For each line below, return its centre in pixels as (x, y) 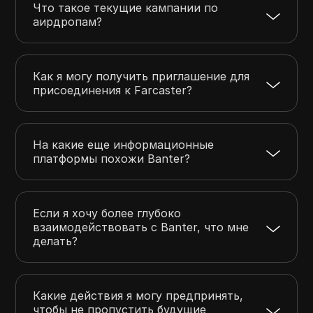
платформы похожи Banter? (112, 158)
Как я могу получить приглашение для (141, 76)
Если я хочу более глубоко (107, 213)
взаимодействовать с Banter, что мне (141, 227)
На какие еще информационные (124, 144)
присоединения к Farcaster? (113, 90)
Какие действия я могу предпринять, (138, 295)
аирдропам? (68, 21)
